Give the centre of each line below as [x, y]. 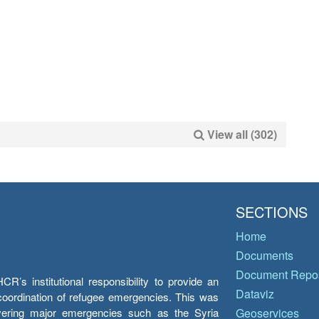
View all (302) [242, 134]
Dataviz [255, 294]
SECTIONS [272, 212]
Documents [265, 255]
